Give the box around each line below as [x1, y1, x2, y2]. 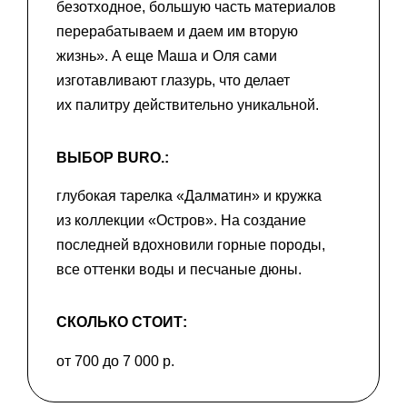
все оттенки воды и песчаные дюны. [56, 262, 302, 278]
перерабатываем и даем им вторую [56, 23, 298, 39]
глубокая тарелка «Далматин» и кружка [56, 188, 322, 204]
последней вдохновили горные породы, [56, 237, 325, 253]
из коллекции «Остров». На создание [56, 213, 306, 229]
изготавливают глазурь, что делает [56, 72, 290, 88]
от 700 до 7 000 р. [56, 352, 174, 369]
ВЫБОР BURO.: [56, 149, 169, 165]
